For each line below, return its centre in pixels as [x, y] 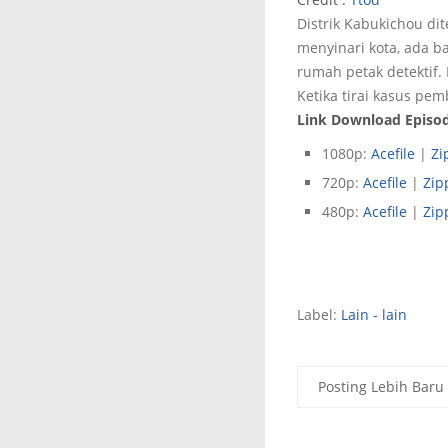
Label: [319, 314]
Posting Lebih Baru [381, 386]
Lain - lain [374, 314]
